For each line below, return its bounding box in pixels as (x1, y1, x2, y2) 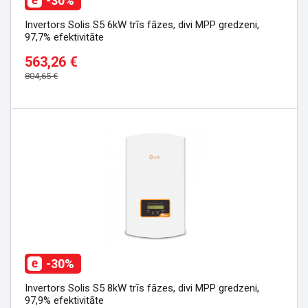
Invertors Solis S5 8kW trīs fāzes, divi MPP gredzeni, (25, 282, 259, 294)
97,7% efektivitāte (25, 31, 104, 43)
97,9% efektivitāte (25, 294, 104, 307)
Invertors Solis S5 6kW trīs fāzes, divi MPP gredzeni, (25, 19, 259, 31)
